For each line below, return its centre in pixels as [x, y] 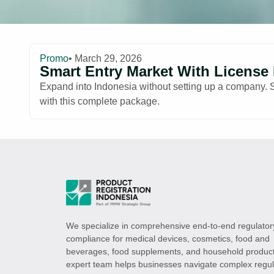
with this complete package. [100, 101]
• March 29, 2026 [105, 58]
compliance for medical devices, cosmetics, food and [168, 238]
